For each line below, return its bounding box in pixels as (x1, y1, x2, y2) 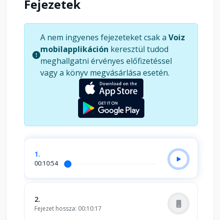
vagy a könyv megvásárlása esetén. (40, 67, 169, 78)
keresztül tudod (109, 43, 168, 55)
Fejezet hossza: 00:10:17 (34, 204, 102, 213)
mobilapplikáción (40, 43, 109, 55)
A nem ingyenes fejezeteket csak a (40, 31, 168, 43)
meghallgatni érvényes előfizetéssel (40, 55, 172, 66)
